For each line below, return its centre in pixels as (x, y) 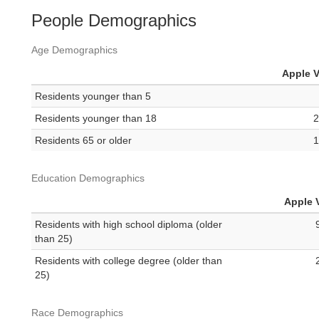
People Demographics (114, 21)
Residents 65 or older (83, 141)
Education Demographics (88, 178)
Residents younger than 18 (96, 119)
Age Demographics (74, 50)
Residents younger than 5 (93, 96)
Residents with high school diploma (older (129, 225)
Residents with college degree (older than (129, 261)
